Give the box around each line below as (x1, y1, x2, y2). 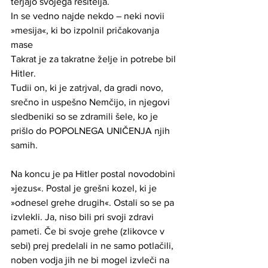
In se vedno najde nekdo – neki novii (11, 10, 167, 21)
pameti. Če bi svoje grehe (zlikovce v (11, 226, 167, 236)
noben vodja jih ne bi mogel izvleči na (11, 254, 172, 265)
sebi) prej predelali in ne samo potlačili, (11, 240, 176, 251)
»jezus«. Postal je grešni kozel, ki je (11, 182, 159, 193)
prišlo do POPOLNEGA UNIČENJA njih (11, 125, 172, 136)
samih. (11, 139, 38, 150)
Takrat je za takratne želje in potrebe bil (11, 53, 178, 64)
